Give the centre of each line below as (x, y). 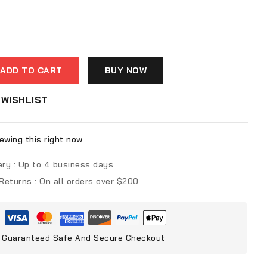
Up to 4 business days (66, 165)
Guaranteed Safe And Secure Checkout (83, 238)
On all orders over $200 (89, 181)
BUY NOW (126, 71)
